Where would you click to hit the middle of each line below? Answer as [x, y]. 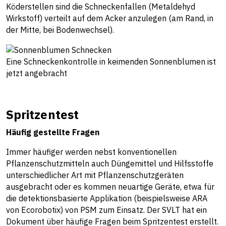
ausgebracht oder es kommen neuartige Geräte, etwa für [110, 186]
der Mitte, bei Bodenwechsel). [60, 30]
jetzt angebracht [37, 73]
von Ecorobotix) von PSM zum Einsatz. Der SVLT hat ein [106, 210]
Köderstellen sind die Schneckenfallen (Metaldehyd [101, 6]
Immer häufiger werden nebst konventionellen [91, 152]
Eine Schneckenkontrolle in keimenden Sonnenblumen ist [111, 61]
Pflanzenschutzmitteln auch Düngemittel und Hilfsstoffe [110, 163]
